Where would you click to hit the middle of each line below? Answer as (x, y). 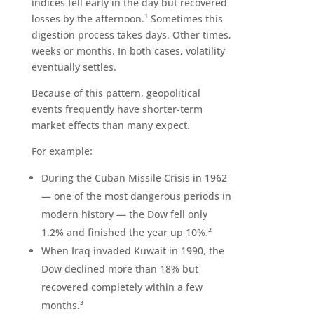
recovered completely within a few (122, 287)
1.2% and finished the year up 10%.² (126, 233)
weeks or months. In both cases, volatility (128, 51)
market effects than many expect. (110, 125)
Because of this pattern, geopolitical (116, 93)
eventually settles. (74, 67)
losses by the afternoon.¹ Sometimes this (127, 19)
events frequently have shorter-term (117, 109)
